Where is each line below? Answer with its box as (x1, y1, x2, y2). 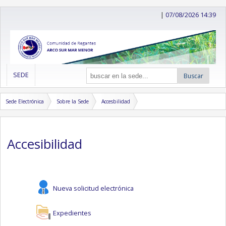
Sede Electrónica (6, 98, 44, 105)
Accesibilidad (15, 135, 82, 153)
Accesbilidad (101, 98, 130, 105)
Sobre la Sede (56, 98, 89, 105)
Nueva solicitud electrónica (53, 184, 134, 193)
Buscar (183, 71, 203, 80)
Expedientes (53, 208, 92, 218)
